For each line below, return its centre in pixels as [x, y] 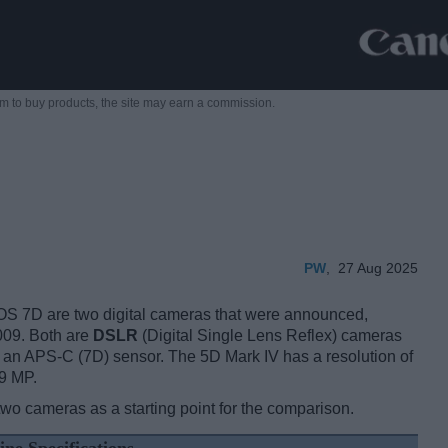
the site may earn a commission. [187, 103]
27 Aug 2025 [378, 268]
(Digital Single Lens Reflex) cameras [270, 336]
